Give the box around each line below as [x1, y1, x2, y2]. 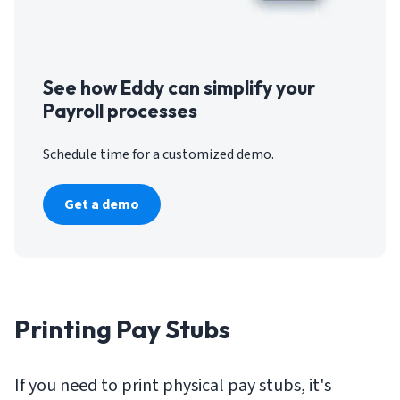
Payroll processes [43, 98, 197, 122]
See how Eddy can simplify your [43, 75, 315, 99]
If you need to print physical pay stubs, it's [14, 372, 331, 398]
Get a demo [64, 194, 139, 214]
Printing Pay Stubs [14, 312, 230, 345]
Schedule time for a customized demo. [43, 144, 274, 164]
